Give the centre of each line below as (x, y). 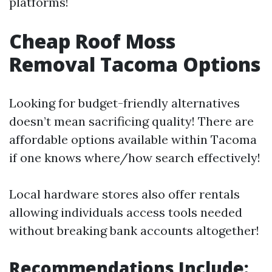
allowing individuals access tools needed (126, 212)
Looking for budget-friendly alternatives (124, 103)
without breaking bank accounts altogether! (134, 230)
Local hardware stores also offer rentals (124, 194)
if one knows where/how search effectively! (135, 157)
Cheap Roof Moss (92, 41)
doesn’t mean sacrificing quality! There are (131, 121)
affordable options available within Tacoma (133, 139)
